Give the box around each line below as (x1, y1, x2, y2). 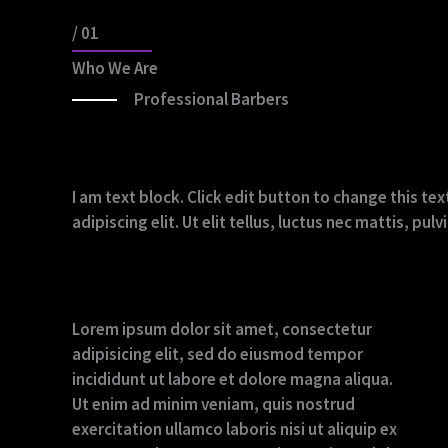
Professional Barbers (134, 88, 290, 110)
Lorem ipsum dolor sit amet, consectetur (72, 318, 372, 341)
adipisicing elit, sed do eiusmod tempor (72, 343, 363, 366)
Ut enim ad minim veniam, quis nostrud (72, 393, 355, 416)
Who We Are (72, 57, 158, 79)
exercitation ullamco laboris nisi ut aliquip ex (72, 418, 397, 441)
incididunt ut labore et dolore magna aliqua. (72, 368, 393, 391)
